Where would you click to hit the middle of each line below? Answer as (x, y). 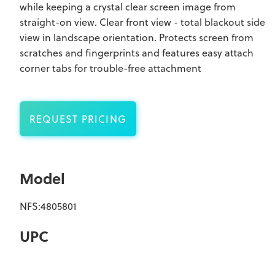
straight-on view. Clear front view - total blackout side (142, 22)
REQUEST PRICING (78, 119)
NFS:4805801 (48, 206)
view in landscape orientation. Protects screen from (137, 37)
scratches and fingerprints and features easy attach (137, 52)
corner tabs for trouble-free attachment (110, 68)
